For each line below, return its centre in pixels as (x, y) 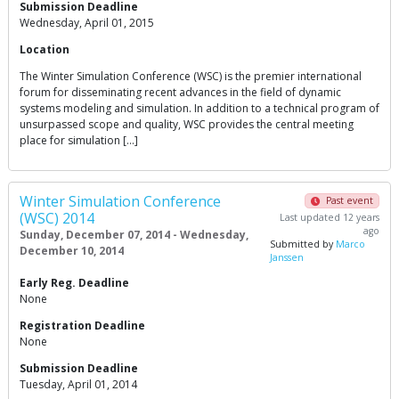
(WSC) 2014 (57, 219)
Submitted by (303, 244)
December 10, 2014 (72, 251)
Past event (349, 201)
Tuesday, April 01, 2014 (78, 385)
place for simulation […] (79, 141)
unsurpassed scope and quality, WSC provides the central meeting (187, 125)
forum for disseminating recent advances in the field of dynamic (180, 93)
